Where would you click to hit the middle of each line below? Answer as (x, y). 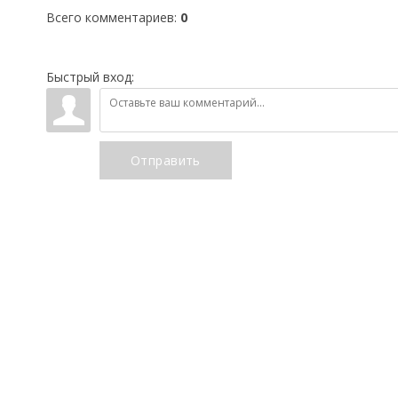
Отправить (166, 160)
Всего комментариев (110, 17)
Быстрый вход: (90, 77)
